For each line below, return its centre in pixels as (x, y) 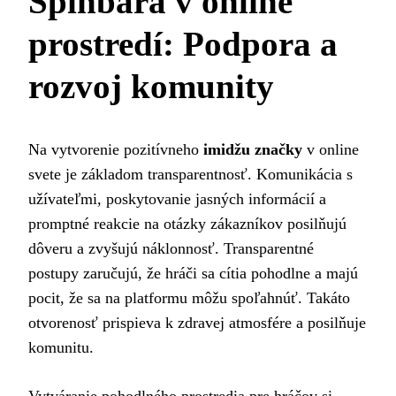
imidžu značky (253, 149)
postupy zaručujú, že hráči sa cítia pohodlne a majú (193, 273)
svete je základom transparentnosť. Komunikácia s (190, 174)
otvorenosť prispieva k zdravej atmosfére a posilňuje (197, 322)
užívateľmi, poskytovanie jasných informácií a (177, 198)
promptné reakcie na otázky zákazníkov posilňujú (187, 223)
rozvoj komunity (151, 87)
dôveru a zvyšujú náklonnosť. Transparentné (171, 248)
